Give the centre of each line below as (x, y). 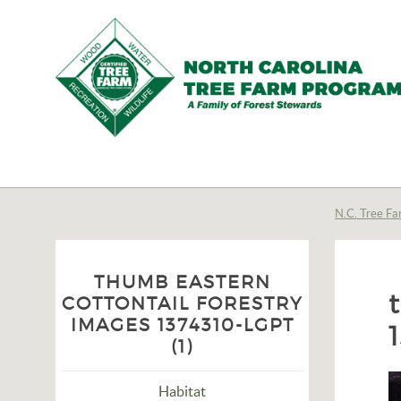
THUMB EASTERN (182, 282)
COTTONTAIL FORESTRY (182, 303)
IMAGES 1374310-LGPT (182, 325)
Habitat (183, 391)
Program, (121, 249)
